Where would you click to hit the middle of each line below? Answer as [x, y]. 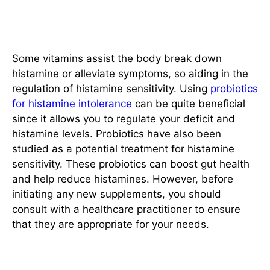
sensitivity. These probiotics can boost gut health [131, 164]
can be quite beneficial [189, 104]
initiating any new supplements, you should [117, 194]
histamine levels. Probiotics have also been [117, 134]
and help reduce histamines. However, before [123, 179]
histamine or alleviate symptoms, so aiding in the [130, 74]
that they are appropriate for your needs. [111, 224]
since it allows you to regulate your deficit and [124, 119]
